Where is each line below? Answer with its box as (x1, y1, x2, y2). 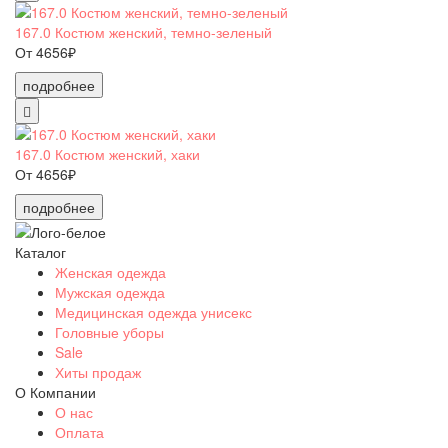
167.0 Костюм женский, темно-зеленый (15, 21, 272, 42)
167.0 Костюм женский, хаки (15, 143, 200, 164)
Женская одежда (55, 261, 166, 282)
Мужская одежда (55, 281, 165, 302)
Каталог (15, 241, 66, 262)
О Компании (15, 381, 96, 402)
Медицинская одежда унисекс (55, 301, 252, 322)
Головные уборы (55, 321, 164, 342)
